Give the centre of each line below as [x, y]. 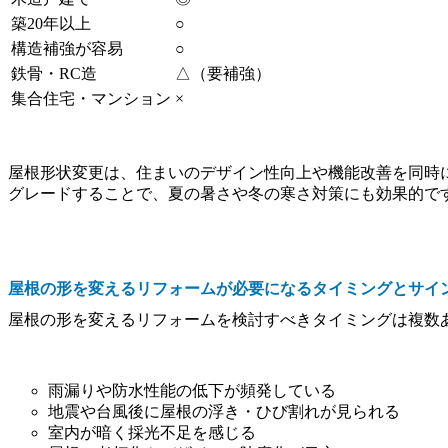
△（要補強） [223, 73]
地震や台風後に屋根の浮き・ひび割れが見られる [224, 411]
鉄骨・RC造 [54, 73]
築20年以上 [51, 23]
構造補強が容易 [67, 48]
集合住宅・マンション [91, 98]
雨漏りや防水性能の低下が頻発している [192, 390]
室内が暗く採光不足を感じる [152, 432]
